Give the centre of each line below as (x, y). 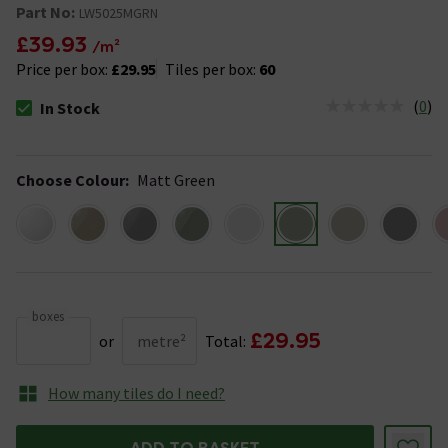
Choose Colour (70, 179)
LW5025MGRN (118, 12)
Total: (225, 340)
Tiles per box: (210, 68)
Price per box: (63, 68)
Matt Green (176, 179)
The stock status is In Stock (109, 116)
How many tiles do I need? (136, 392)
